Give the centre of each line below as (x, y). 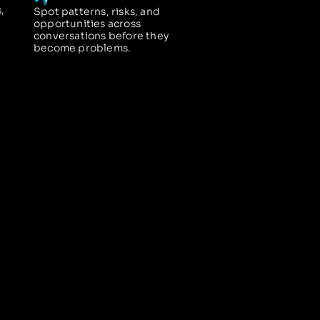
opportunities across (87, 23)
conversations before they (101, 35)
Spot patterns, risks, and (97, 11)
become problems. (82, 47)
